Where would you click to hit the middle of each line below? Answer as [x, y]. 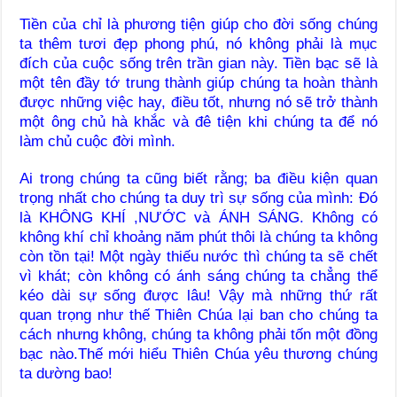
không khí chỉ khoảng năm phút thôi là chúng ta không [198, 237]
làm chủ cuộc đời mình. [98, 142]
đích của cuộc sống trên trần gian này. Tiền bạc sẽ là [198, 64]
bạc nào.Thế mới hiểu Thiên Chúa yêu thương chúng [198, 354]
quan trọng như [71, 315]
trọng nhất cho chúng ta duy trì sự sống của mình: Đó [198, 198]
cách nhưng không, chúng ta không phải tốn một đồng [198, 335]
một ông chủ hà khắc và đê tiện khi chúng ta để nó [198, 122]
